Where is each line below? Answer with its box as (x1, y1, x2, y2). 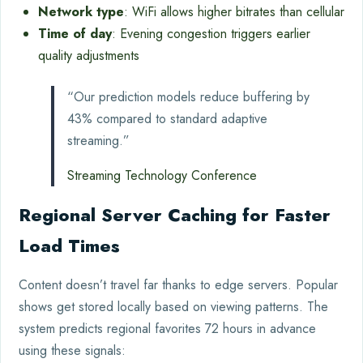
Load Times (19, 232, 120, 258)
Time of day (38, 23, 112, 43)
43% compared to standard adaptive (67, 109, 267, 128)
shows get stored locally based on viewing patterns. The (19, 297, 328, 316)
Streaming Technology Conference (67, 165, 257, 185)
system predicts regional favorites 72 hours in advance (19, 318, 316, 338)
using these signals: (19, 340, 126, 360)
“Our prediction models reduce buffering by (67, 87, 310, 106)
